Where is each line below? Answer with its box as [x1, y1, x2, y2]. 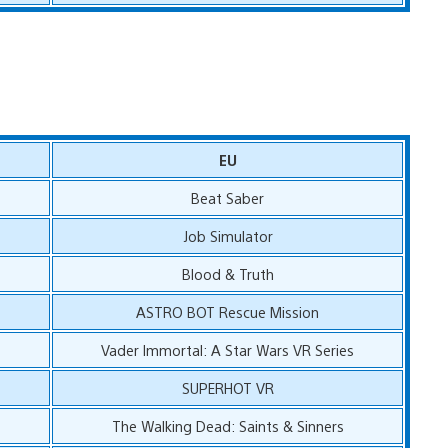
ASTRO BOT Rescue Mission [136, 301, 320, 321]
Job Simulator [182, 225, 273, 245]
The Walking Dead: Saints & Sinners [111, 415, 344, 435]
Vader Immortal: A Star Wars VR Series [101, 339, 355, 359]
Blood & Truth [181, 263, 274, 283]
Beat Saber [191, 187, 265, 207]
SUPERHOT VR [181, 377, 274, 397]
